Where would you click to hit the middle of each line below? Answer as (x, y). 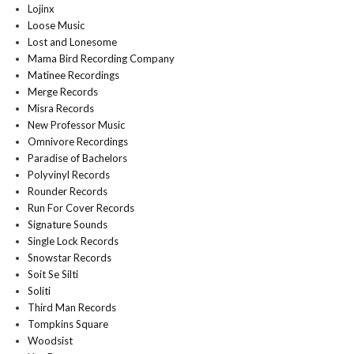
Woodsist (50, 341)
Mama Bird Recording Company (101, 58)
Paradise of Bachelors (77, 158)
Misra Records (61, 108)
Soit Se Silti (53, 274)
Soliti (39, 291)
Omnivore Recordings (78, 141)
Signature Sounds (68, 224)
